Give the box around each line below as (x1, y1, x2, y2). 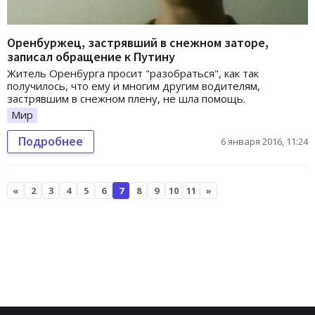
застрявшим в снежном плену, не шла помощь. (7, 91, 248, 106)
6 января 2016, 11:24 (221, 135, 308, 148)
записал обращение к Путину (7, 49, 175, 65)
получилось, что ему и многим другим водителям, (7, 79, 260, 94)
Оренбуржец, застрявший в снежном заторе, (7, 34, 269, 51)
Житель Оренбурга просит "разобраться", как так (7, 66, 259, 81)
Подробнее (18, 134, 83, 150)
